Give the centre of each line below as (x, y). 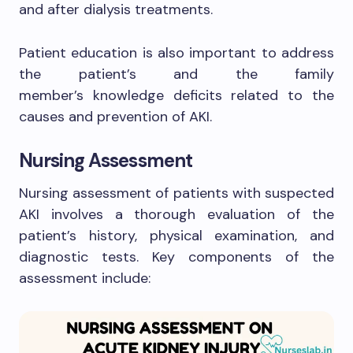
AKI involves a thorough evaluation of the (176, 214)
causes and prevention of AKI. (115, 117)
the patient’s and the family (176, 74)
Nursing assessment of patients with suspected (176, 193)
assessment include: (85, 278)
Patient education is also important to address (176, 53)
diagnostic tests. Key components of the (176, 257)
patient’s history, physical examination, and (176, 236)
